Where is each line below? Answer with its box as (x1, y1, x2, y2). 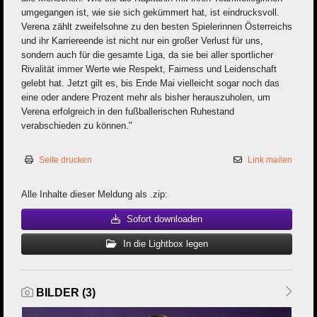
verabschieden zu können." (21, 120, 132, 132)
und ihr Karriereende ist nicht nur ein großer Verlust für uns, (21, 35, 263, 47)
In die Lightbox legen (120, 238, 208, 250)
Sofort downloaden (124, 214, 202, 225)
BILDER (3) (33, 287, 96, 299)
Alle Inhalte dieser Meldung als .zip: (21, 189, 168, 200)
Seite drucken (39, 155, 92, 166)
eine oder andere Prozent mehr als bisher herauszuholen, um (21, 92, 270, 103)
